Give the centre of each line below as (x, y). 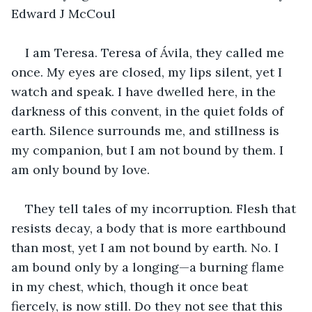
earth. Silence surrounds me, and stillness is (147, 130)
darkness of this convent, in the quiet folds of (149, 111)
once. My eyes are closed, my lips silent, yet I (148, 72)
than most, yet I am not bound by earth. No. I (147, 247)
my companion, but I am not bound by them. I (149, 150)
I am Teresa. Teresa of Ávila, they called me (156, 52)
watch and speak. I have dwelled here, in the (145, 91)
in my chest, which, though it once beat (131, 286)
